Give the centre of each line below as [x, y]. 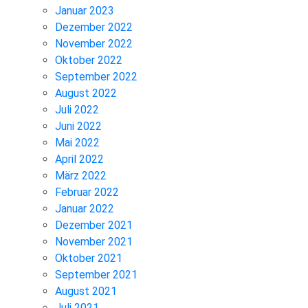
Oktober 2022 [89, 60]
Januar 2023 [85, 10]
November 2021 [94, 241]
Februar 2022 [87, 192]
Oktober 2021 [89, 258]
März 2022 [81, 175]
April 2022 [79, 159]
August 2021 [86, 291]
